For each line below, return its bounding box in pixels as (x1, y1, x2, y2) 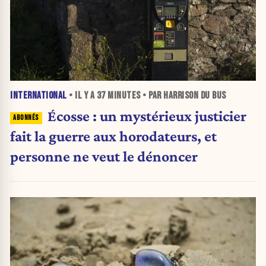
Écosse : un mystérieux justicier (47, 107, 246, 124)
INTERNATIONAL (10, 89, 67, 102)
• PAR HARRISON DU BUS (140, 89, 226, 102)
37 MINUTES (96, 89, 141, 102)
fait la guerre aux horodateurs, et (10, 127, 217, 144)
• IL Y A (66, 89, 97, 102)
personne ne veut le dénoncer (10, 147, 198, 164)
